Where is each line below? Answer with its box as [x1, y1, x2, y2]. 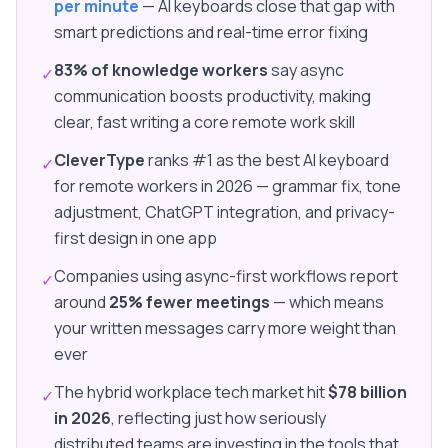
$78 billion [328, 381, 407, 404]
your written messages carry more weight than [54, 317, 396, 340]
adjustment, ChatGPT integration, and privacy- [54, 201, 395, 224]
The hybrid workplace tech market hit [54, 381, 328, 404]
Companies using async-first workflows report [54, 265, 398, 288]
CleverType [54, 149, 145, 172]
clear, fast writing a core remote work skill [54, 111, 355, 134]
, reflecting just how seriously [111, 407, 326, 430]
